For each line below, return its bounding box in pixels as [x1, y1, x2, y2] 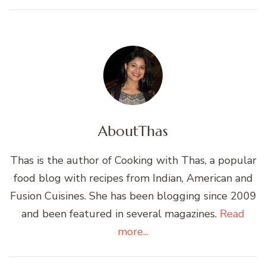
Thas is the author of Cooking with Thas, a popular [9, 153, 256, 167]
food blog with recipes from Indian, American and [13, 170, 253, 185]
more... [118, 224, 148, 239]
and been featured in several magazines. [21, 206, 220, 221]
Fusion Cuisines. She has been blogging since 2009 [9, 188, 256, 203]
